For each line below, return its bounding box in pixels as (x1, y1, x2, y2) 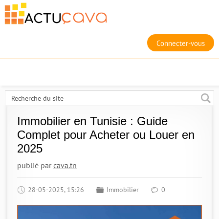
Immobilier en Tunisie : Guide (17, 114, 168, 128)
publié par (17, 160, 53, 170)
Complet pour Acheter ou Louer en (17, 128, 195, 141)
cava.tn (53, 160, 77, 170)
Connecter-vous (156, 39, 205, 48)
